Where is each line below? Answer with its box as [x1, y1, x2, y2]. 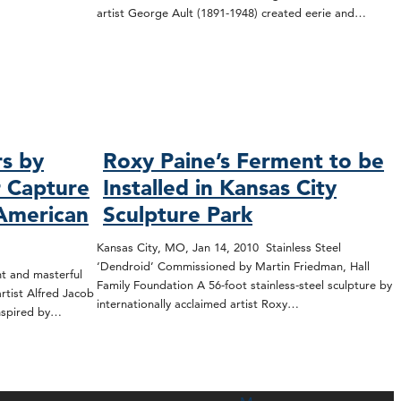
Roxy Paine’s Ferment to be [103, 148, 385, 175]
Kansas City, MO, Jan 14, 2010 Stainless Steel [97, 240, 341, 255]
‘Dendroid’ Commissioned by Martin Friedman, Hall [97, 259, 370, 274]
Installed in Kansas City [103, 175, 337, 201]
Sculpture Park [103, 201, 253, 228]
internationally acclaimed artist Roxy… [97, 296, 299, 311]
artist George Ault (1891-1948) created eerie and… [97, 5, 366, 21]
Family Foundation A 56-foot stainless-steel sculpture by [97, 277, 392, 293]
